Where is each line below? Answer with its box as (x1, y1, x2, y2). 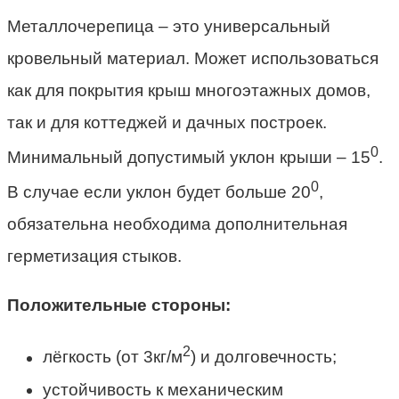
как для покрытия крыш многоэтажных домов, (7, 80, 370, 100)
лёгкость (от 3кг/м (43, 347, 183, 367)
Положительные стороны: (7, 296, 231, 315)
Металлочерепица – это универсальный (7, 16, 330, 36)
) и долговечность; (191, 347, 337, 367)
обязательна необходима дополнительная (7, 215, 347, 234)
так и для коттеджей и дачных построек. (7, 112, 327, 132)
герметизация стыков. (7, 247, 182, 266)
